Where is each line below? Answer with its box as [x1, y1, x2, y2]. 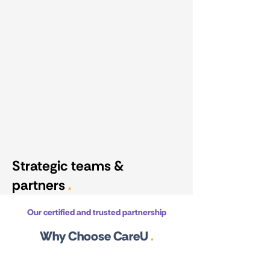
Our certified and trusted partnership [27, 207, 166, 218]
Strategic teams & [12, 157, 124, 175]
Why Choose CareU [39, 228, 151, 245]
